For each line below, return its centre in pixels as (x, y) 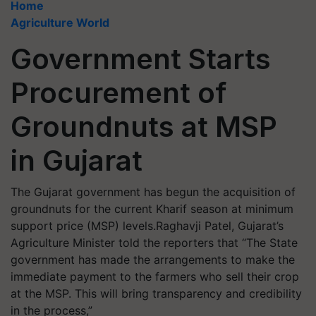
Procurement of (119, 93)
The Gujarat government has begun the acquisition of (153, 192)
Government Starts (141, 59)
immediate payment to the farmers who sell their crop (155, 276)
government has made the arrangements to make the (153, 260)
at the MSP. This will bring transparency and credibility (156, 293)
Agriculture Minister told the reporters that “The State (154, 243)
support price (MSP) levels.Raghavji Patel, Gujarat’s (147, 226)
